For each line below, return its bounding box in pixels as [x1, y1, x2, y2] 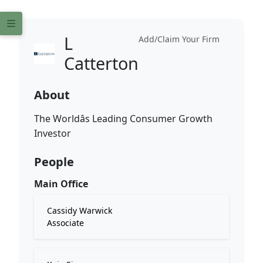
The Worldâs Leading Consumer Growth [34, 112, 213, 125]
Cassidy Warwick [47, 205, 112, 216]
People [34, 154, 74, 170]
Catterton [64, 52, 139, 75]
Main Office [34, 177, 88, 190]
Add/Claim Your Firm [139, 33, 220, 45]
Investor [34, 127, 71, 140]
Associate [47, 217, 84, 228]
